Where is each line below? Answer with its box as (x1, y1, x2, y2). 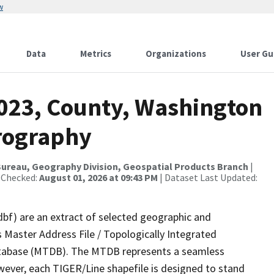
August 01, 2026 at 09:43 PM (39, 171, 158, 183)
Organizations (146, 48, 206, 59)
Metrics (80, 48, 111, 59)
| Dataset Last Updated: (158, 171, 257, 183)
